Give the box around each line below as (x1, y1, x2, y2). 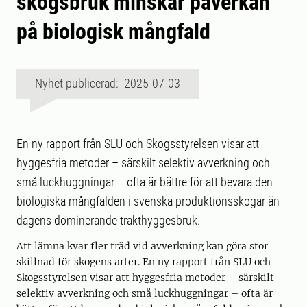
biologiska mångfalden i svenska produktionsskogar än (16, 194, 280, 209)
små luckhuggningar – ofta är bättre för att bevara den (16, 175, 273, 190)
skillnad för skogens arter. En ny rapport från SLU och (16, 256, 271, 269)
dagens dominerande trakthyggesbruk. (16, 213, 200, 228)
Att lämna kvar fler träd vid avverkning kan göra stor (16, 240, 268, 253)
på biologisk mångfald (16, 19, 210, 45)
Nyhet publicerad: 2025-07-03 (35, 76, 180, 91)
